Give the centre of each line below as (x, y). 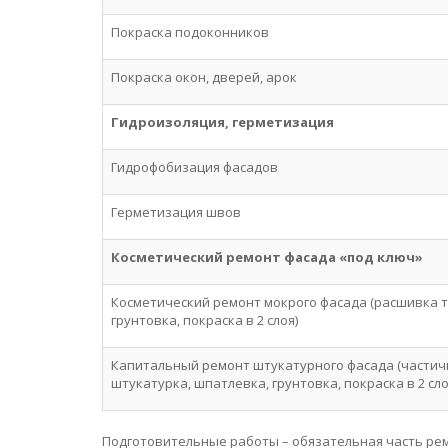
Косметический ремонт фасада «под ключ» (267, 257)
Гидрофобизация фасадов (194, 167)
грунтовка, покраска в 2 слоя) (204, 320)
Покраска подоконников (190, 32)
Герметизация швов (176, 212)
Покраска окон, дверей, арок (204, 77)
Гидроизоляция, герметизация (222, 122)
